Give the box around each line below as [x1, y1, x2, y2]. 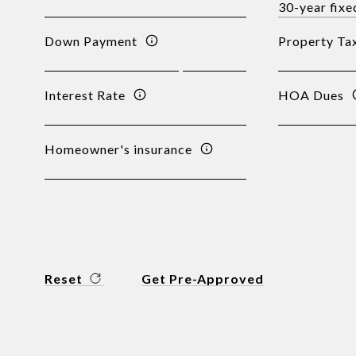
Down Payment [44, 33, 138, 48]
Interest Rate [44, 87, 126, 103]
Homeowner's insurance [44, 141, 193, 157]
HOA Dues [277, 87, 344, 103]
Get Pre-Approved [141, 271, 265, 286]
